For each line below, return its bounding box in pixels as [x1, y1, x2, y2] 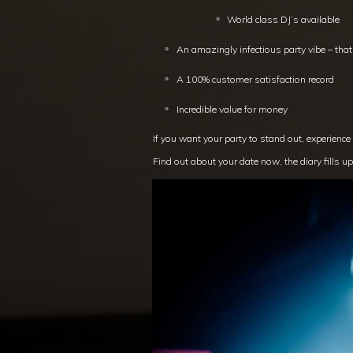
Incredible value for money [176, 103, 288, 116]
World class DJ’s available [227, 13, 340, 26]
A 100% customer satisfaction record [176, 73, 334, 86]
